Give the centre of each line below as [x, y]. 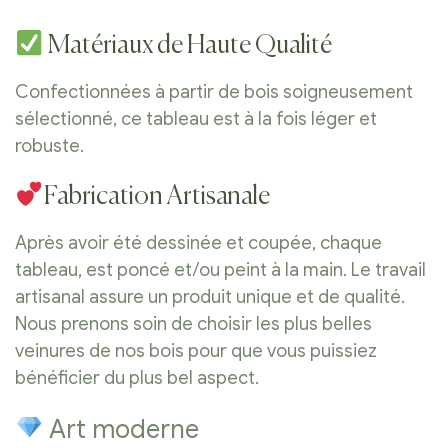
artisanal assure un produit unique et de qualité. [210, 296]
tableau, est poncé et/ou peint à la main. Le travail [220, 269]
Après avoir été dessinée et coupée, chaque [198, 242]
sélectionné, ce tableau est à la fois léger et [196, 119]
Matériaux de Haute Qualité [188, 46]
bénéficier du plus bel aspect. [137, 377]
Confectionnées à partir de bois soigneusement [214, 92]
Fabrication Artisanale [157, 197]
